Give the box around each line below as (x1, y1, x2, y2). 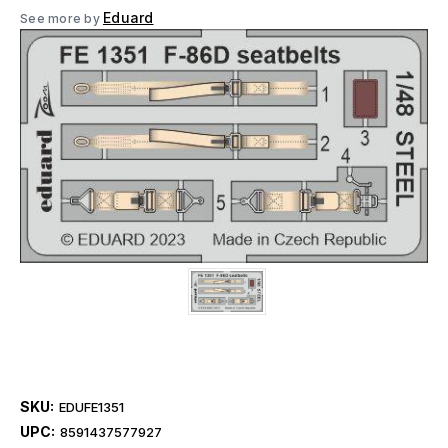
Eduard (103, 9, 154, 26)
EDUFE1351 (58, 399, 124, 416)
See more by (20, 11, 103, 26)
